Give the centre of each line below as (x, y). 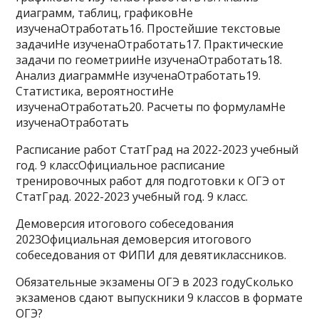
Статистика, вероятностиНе (95, 91)
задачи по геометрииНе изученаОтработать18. (149, 60)
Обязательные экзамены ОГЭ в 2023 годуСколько (155, 282)
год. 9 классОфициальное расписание (121, 165)
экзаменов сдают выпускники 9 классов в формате (159, 298)
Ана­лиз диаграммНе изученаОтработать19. (138, 75)
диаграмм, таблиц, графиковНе (105, 13)
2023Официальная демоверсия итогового (134, 239)
